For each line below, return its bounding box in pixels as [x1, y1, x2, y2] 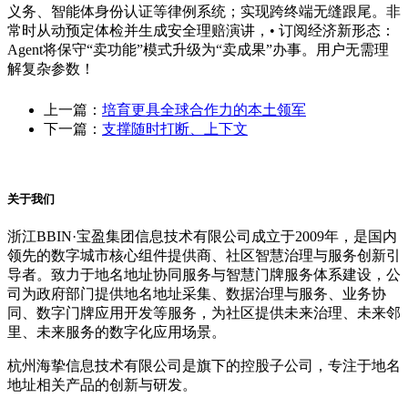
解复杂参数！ [7, 61, 95, 77]
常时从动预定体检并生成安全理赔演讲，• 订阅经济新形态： [7, 23, 395, 39]
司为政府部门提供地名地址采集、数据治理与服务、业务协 [7, 285, 386, 301]
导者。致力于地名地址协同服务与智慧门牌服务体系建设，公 [7, 266, 401, 282]
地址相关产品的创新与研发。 [7, 376, 197, 393]
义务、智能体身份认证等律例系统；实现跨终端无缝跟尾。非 [7, 4, 401, 20]
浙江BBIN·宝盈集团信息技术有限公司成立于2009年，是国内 [7, 228, 397, 244]
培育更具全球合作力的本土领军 [102, 102, 306, 118]
